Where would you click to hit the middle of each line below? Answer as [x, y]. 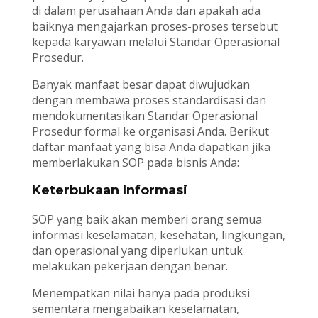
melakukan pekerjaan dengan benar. [130, 267]
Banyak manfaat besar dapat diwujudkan [141, 85]
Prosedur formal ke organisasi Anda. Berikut [150, 132]
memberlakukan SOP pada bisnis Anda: [135, 163]
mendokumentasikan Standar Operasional [144, 116]
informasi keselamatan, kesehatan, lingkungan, [158, 235]
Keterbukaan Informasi [109, 191]
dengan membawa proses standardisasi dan [149, 100]
